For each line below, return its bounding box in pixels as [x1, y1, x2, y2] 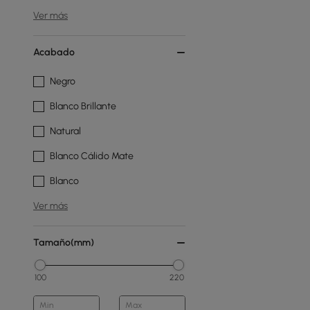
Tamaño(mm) [33, 237, 94, 248]
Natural [50, 125, 81, 137]
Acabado [33, 46, 75, 58]
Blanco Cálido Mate [50, 150, 134, 162]
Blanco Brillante [50, 100, 116, 112]
